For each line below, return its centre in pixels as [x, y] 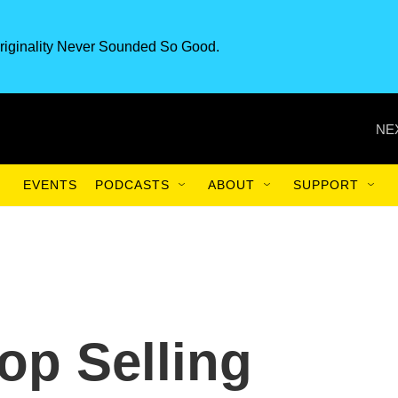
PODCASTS [132, 185]
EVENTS [50, 185]
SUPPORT [326, 185]
